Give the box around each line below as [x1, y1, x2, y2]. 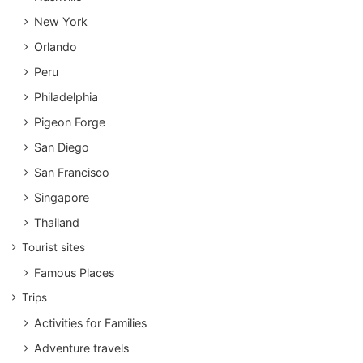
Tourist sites [22, 240, 85, 254]
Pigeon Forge [34, 114, 105, 129]
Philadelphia [34, 89, 98, 104]
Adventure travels [34, 340, 129, 355]
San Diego [34, 139, 89, 154]
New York [34, 14, 88, 28]
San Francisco [34, 164, 109, 179]
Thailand [34, 215, 79, 229]
